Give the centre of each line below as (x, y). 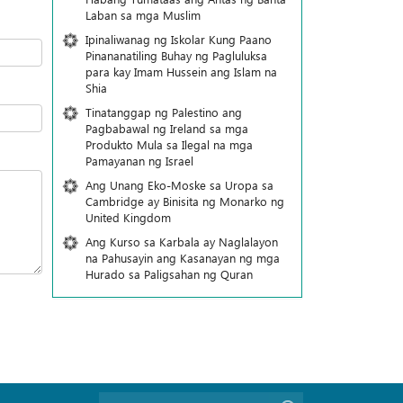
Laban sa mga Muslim (143, 15)
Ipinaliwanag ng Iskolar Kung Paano (178, 39)
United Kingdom (128, 217)
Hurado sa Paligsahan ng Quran (169, 274)
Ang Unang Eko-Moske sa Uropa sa (179, 185)
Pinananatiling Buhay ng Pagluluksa (176, 55)
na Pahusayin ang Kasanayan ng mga (182, 258)
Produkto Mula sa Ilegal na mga (169, 144)
